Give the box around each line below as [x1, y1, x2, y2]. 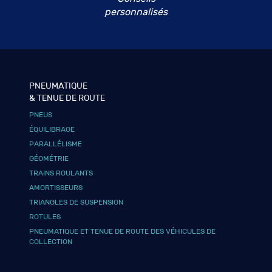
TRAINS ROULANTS [29, 168, 93, 177]
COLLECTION [29, 237, 73, 246]
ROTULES [29, 212, 61, 221]
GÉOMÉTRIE [29, 154, 69, 163]
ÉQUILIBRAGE [29, 124, 75, 134]
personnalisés [104, 6, 168, 18]
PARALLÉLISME [29, 139, 83, 148]
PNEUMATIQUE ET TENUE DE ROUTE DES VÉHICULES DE [29, 226, 216, 236]
